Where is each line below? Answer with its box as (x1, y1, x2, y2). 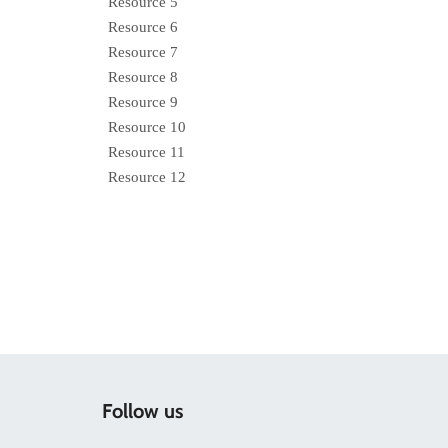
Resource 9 (108, 93, 178, 110)
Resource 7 (108, 43, 178, 60)
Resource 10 (108, 118, 186, 135)
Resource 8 (108, 68, 178, 85)
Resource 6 (108, 18, 178, 35)
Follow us (102, 399, 183, 423)
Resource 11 (108, 143, 185, 160)
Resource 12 (108, 168, 186, 185)
